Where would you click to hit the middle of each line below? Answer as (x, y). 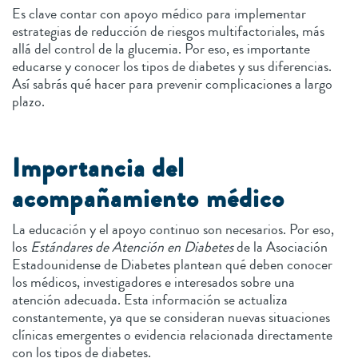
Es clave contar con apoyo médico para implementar (159, 13)
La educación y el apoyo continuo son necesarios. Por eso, (173, 229)
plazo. (30, 101)
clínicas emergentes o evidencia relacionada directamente (172, 334)
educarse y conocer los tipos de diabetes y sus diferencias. (172, 66)
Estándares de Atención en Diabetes (132, 247)
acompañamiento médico (152, 199)
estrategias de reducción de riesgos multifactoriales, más (168, 31)
